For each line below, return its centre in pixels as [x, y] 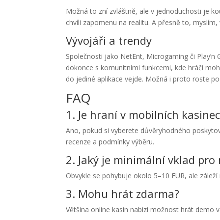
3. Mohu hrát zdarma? [123, 193]
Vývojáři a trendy [109, 40]
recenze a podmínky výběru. [110, 142]
